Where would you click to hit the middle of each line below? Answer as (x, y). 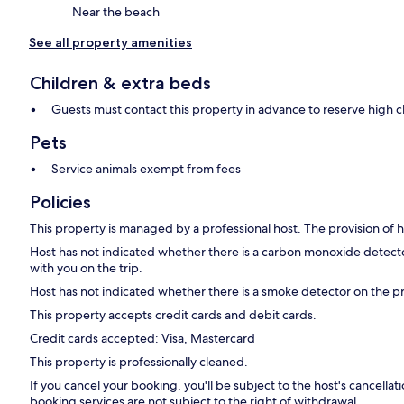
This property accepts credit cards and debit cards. (174, 315)
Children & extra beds (121, 83)
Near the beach (116, 12)
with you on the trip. (87, 268)
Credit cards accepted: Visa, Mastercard (143, 339)
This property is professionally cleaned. (139, 362)
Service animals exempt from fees (147, 169)
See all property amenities (110, 43)
